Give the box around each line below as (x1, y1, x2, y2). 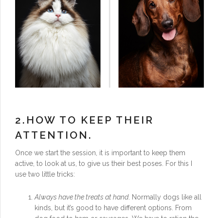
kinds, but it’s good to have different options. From (35, 203, 192, 212)
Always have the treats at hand (35, 193, 128, 201)
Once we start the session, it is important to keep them (15, 149, 185, 157)
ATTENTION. (15, 129, 92, 142)
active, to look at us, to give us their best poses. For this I (15, 160, 192, 168)
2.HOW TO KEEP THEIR (15, 114, 154, 127)
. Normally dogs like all (128, 193, 201, 201)
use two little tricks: (15, 170, 75, 179)
